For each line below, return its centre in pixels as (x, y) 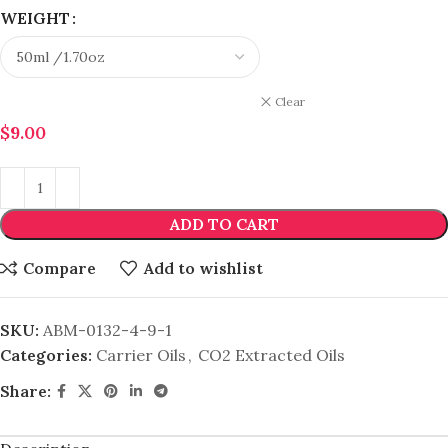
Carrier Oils (141, 354)
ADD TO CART (224, 223)
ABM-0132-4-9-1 (107, 329)
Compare (60, 268)
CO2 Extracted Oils (271, 354)
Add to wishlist (203, 268)
